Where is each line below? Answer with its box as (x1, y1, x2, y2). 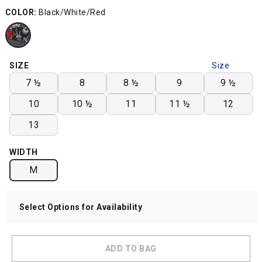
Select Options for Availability (19, 202, 142, 212)
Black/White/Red (39, 7, 106, 17)
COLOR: (5, 7, 37, 17)
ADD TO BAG (105, 243, 157, 253)
